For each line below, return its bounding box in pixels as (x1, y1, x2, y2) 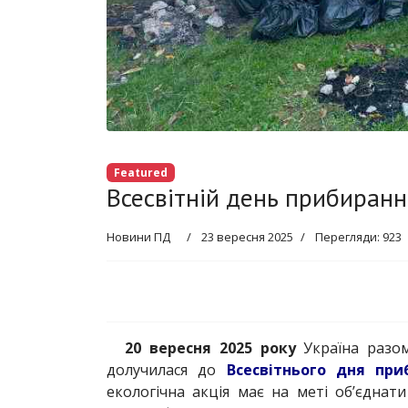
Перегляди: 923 (315, 228, 402, 245)
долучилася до (107, 359, 227, 380)
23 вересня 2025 (201, 228, 293, 245)
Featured (113, 164, 168, 180)
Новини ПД (107, 228, 170, 245)
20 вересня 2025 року (125, 337, 296, 358)
